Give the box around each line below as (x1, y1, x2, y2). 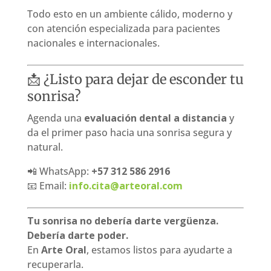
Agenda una (27, 111, 84, 125)
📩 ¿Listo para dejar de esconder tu (27, 70, 244, 88)
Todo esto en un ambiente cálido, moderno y (27, 7, 232, 21)
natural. (27, 140, 63, 154)
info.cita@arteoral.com (68, 178, 183, 192)
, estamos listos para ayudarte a (86, 243, 232, 256)
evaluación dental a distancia (83, 111, 227, 125)
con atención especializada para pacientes (27, 21, 220, 35)
